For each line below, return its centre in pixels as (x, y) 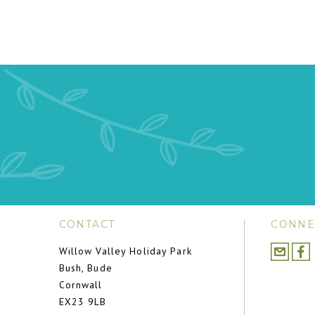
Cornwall (81, 285)
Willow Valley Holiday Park (125, 251)
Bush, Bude (85, 268)
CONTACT (87, 224)
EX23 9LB (83, 302)
